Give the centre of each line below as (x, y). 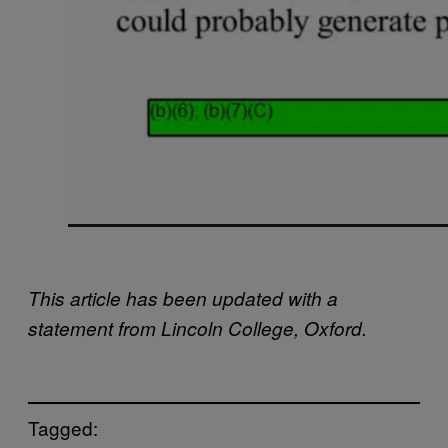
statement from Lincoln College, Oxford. (197, 327)
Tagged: (63, 428)
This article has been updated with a (183, 297)
